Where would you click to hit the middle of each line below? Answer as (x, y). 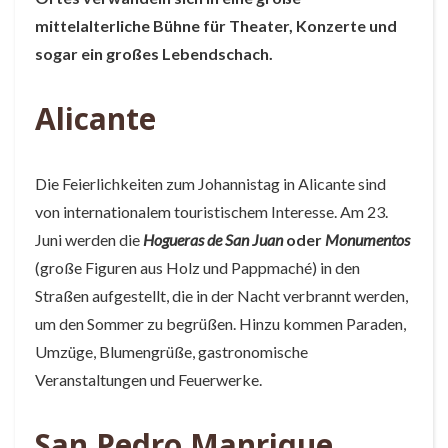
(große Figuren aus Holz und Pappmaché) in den (197, 267)
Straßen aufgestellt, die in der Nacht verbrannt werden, (221, 295)
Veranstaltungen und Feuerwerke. (148, 379)
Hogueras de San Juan (213, 239)
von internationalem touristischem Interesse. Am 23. (211, 211)
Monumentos (367, 239)
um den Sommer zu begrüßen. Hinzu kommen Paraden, (220, 323)
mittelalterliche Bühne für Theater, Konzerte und (216, 25)
